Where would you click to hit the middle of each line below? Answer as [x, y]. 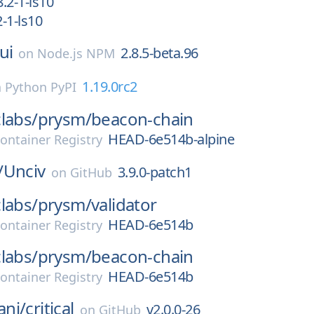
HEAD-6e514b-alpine [171, 139]
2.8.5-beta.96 [159, 53]
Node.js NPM [76, 53]
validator [124, 204]
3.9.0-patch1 [155, 172]
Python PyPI [41, 87]
